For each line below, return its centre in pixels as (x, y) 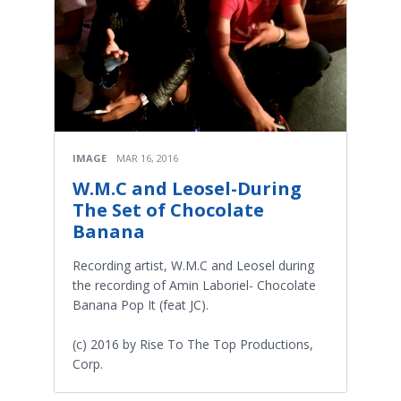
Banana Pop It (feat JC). (141, 304)
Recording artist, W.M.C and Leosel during (193, 265)
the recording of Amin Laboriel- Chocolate (194, 285)
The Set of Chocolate (168, 209)
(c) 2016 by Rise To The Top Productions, (193, 344)
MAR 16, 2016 (147, 158)
